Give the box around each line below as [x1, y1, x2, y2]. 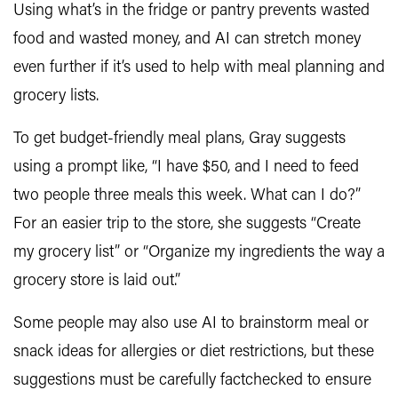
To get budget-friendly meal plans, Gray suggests [13, 131, 346, 147]
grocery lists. [13, 88, 99, 105]
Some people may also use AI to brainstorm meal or [13, 315, 369, 332]
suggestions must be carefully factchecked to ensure [13, 372, 371, 389]
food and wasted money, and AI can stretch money [13, 31, 361, 48]
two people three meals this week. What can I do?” [13, 187, 361, 204]
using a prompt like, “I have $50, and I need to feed [13, 159, 359, 176]
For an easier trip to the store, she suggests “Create [13, 216, 361, 233]
